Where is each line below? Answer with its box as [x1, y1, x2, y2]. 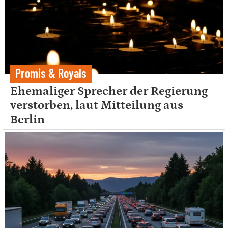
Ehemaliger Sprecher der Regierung [10, 84, 208, 98]
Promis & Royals [15, 66, 87, 81]
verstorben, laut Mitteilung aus [10, 98, 183, 112]
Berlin [10, 112, 45, 127]
